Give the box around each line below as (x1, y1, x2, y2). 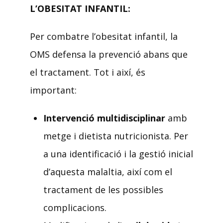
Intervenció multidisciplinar (43, 111, 165, 124)
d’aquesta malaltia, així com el (43, 165, 172, 178)
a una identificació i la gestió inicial (43, 147, 193, 160)
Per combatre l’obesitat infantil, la (30, 30, 178, 42)
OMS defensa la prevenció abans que (30, 48, 188, 60)
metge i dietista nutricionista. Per (43, 129, 188, 142)
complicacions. (43, 201, 107, 214)
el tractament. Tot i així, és (30, 66, 145, 78)
